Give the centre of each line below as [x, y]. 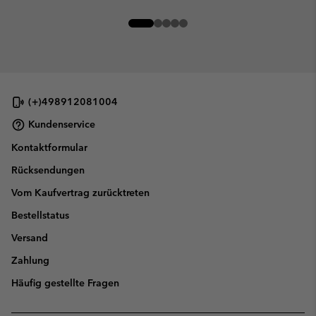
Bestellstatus [40, 215]
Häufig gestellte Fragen [65, 282]
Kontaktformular [49, 147]
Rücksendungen [48, 170]
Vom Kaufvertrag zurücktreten [80, 192]
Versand [30, 237]
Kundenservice [62, 124]
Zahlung [30, 260]
